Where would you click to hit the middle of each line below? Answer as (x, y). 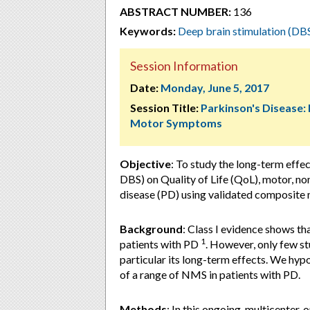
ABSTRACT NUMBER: (175, 11)
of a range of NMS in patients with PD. (210, 274)
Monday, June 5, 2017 (215, 88)
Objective (145, 164)
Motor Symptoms (176, 123)
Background (151, 229)
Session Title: (164, 108)
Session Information (184, 66)
